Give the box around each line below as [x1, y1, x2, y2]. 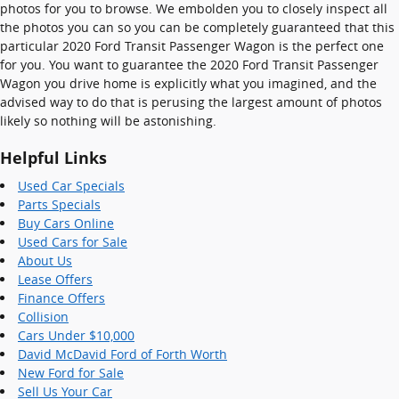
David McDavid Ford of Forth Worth [18, 346, 227, 362]
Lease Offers [18, 271, 93, 288]
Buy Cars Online [18, 215, 114, 232]
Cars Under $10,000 [18, 327, 134, 344]
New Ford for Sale [18, 364, 124, 381]
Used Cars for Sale [18, 233, 127, 250]
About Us [18, 252, 72, 269]
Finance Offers [18, 289, 105, 306]
